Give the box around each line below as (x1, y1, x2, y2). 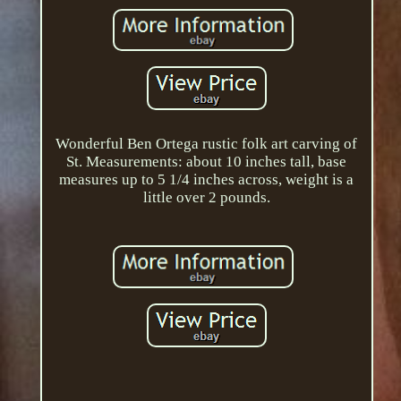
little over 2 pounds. (142, 189, 270, 207)
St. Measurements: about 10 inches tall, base (66, 153, 347, 171)
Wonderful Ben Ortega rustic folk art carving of (55, 135, 358, 153)
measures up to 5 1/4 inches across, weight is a (59, 171, 354, 189)
